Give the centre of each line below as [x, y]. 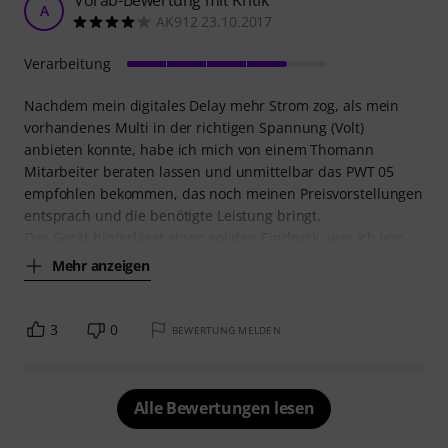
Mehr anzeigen [101, 265]
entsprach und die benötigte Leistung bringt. [173, 215]
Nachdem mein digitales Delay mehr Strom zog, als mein [212, 105]
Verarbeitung [67, 63]
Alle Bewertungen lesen [224, 407]
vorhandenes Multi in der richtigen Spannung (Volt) [194, 127]
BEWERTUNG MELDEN [226, 329]
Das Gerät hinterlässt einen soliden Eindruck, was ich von [214, 237]
